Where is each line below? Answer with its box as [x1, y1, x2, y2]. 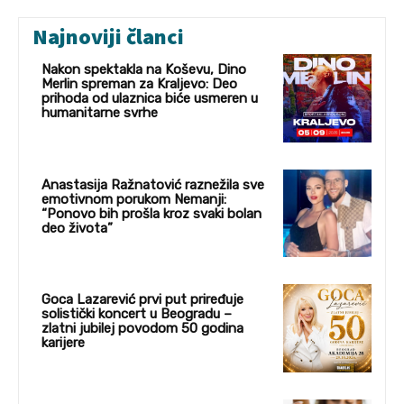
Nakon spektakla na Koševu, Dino [41, 60, 246, 78]
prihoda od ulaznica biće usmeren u [41, 89, 258, 106]
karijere [41, 335, 85, 352]
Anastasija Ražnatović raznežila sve [41, 176, 264, 193]
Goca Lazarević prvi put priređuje [41, 291, 243, 308]
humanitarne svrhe [41, 104, 158, 121]
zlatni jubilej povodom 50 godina [41, 320, 243, 337]
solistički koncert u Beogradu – [41, 306, 232, 323]
